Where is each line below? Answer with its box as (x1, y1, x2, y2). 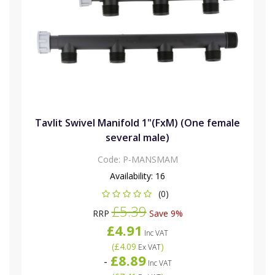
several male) (106, 130, 169, 144)
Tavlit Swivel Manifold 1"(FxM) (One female (35, 115, 240, 130)
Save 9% (146, 207, 183, 219)
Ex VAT (136, 241, 161, 252)
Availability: (110, 169, 155, 182)
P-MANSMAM (122, 153, 178, 165)
